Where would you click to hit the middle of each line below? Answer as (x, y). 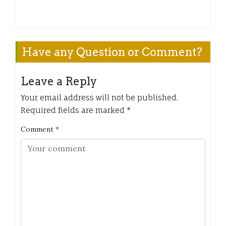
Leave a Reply (59, 81)
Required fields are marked (74, 110)
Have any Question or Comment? (112, 52)
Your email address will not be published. (99, 97)
